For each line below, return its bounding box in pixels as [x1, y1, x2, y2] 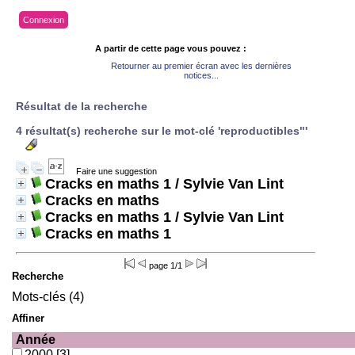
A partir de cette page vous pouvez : [95, 44, 246, 53]
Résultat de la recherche [16, 100, 147, 113]
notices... [184, 71, 219, 80]
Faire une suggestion [76, 166, 157, 176]
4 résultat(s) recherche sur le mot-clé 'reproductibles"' [16, 124, 307, 137]
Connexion [23, 15, 64, 25]
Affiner [12, 311, 44, 324]
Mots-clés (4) [12, 289, 84, 303]
